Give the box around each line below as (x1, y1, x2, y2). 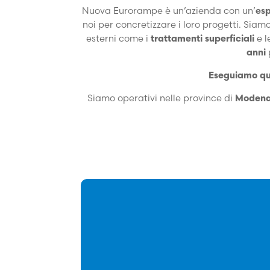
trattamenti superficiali (150, 32, 254, 44)
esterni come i (86, 32, 148, 44)
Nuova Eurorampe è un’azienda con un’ (82, 4, 256, 16)
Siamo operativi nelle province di (87, 92, 233, 104)
